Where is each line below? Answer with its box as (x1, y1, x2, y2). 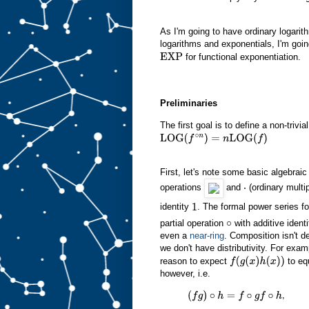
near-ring (190, 230, 224, 241)
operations (160, 182, 204, 193)
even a (160, 230, 190, 241)
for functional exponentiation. (183, 51, 301, 62)
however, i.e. (160, 268, 210, 279)
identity (160, 201, 192, 212)
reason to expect (160, 255, 230, 266)
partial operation (160, 217, 226, 228)
